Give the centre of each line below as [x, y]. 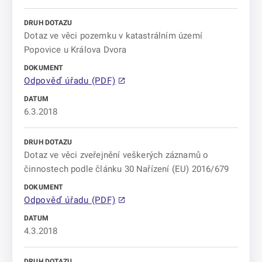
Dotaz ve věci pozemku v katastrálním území [113, 36]
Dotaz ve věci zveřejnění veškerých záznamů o [116, 155]
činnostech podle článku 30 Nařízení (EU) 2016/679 [127, 169]
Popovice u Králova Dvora [75, 50]
